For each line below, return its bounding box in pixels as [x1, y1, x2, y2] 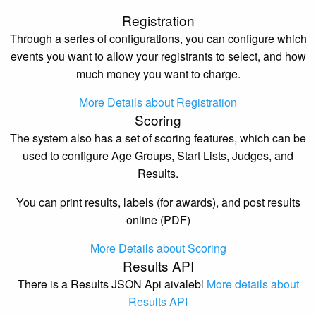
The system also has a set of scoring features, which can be [10, 129, 306, 146]
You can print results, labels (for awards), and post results [16, 193, 300, 210]
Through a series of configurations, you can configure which [9, 30, 307, 47]
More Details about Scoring [90, 239, 226, 256]
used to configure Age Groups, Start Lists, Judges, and [23, 147, 293, 164]
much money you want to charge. [75, 65, 241, 82]
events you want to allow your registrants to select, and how [10, 47, 306, 64]
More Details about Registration [79, 93, 237, 110]
